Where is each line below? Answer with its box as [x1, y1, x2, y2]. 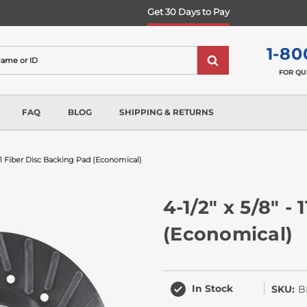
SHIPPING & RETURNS [119, 106, 214, 117]
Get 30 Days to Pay [147, 5, 230, 17]
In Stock [192, 282, 233, 295]
